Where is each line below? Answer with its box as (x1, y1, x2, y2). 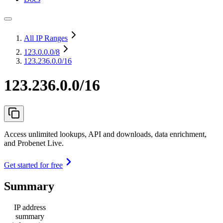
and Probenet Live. (4, 138, 64, 147)
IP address (14, 203, 46, 212)
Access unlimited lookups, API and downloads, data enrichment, (4, 129, 207, 138)
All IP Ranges (24, 34, 68, 42)
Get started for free (4, 160, 63, 169)
